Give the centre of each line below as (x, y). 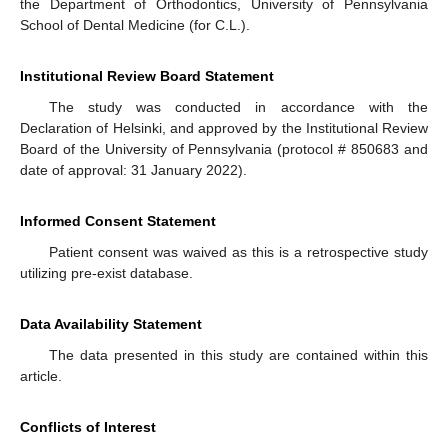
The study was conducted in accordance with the (238, 107)
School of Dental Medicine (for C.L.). (135, 25)
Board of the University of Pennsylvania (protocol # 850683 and (224, 149)
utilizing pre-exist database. (106, 273)
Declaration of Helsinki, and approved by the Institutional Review (224, 128)
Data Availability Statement (111, 324)
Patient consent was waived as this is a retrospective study (238, 252)
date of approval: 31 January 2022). (133, 170)
